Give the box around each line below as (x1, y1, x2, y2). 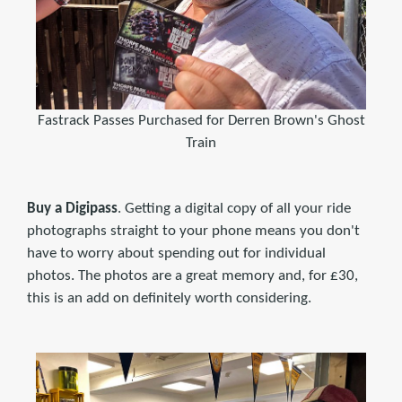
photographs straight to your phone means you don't (27, 223, 360, 239)
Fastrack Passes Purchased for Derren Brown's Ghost (37, 112, 365, 128)
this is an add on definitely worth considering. (27, 290, 311, 306)
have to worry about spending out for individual (27, 245, 326, 261)
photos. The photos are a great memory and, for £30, (27, 267, 358, 284)
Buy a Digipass (27, 200, 118, 216)
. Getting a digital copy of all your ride (118, 200, 351, 216)
